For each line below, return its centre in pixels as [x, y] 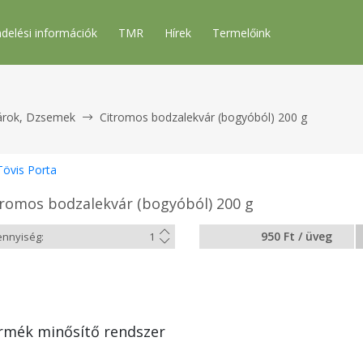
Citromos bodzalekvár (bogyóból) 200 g [202, 117]
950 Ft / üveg [297, 236]
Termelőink [241, 33]
